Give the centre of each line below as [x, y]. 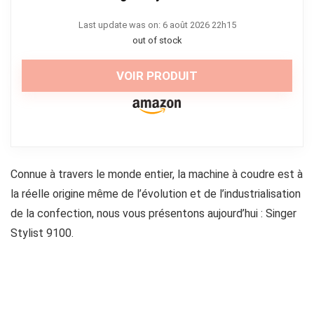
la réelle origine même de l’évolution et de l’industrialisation [156, 194]
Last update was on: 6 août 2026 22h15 [157, 25]
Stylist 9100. [42, 233]
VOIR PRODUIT [157, 76]
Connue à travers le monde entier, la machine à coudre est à [157, 174]
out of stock [157, 40]
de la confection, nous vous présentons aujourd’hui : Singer [153, 213]
